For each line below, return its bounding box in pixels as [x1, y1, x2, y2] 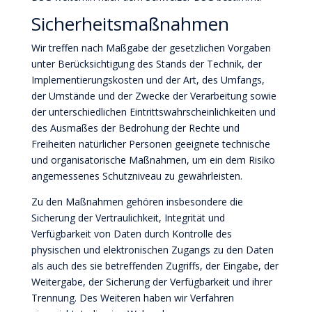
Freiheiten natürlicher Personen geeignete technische [31, 137, 270, 150]
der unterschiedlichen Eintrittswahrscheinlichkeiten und [31, 105, 276, 118]
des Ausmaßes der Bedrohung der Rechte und [31, 121, 240, 134]
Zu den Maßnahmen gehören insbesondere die [31, 195, 243, 208]
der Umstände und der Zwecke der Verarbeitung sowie [31, 89, 276, 102]
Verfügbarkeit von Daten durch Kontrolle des [31, 227, 232, 240]
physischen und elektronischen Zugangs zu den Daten [31, 243, 274, 256]
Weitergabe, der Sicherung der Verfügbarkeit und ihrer [31, 275, 272, 288]
